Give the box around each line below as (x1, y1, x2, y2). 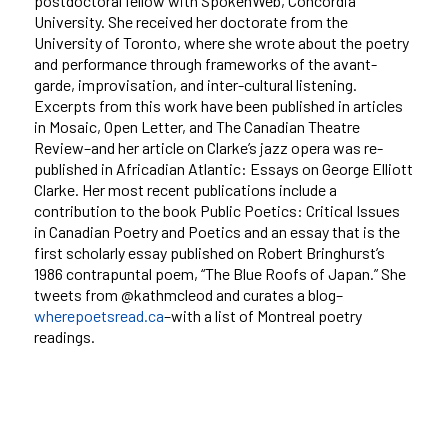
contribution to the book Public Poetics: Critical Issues (33, 200, 400, 220)
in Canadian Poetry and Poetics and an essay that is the (33, 221, 400, 241)
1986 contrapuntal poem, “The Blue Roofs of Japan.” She (33, 263, 406, 283)
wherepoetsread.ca (33, 305, 164, 325)
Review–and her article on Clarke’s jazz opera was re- (33, 137, 383, 157)
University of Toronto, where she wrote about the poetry (33, 32, 409, 52)
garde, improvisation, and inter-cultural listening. (33, 74, 357, 94)
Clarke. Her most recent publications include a (33, 179, 337, 199)
